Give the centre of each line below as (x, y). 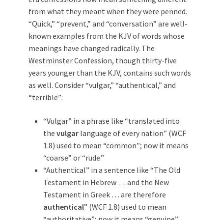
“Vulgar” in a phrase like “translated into (111, 121)
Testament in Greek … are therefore (105, 194)
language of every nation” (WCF (132, 133)
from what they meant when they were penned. (108, 11)
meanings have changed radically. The (92, 48)
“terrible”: (46, 97)
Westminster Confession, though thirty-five (103, 60)
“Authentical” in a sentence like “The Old (112, 170)
